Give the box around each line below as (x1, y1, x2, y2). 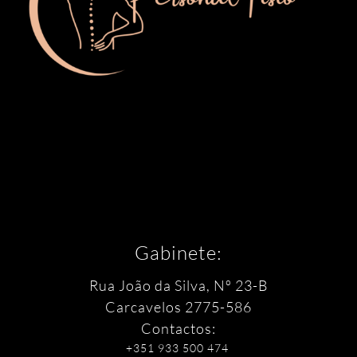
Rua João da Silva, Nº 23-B (88, 277, 269, 294)
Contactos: (141, 320, 216, 337)
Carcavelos (105, 298, 185, 316)
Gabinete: (135, 241, 222, 265)
